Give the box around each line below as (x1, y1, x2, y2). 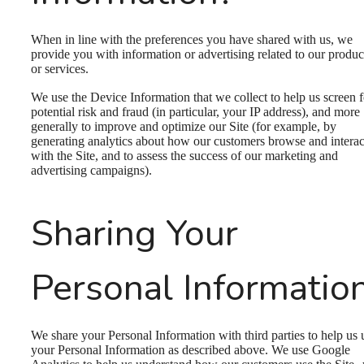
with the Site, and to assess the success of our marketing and (31, 149, 338, 163)
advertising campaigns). (31, 163, 152, 178)
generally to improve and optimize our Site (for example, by (31, 119, 336, 134)
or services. (31, 61, 89, 76)
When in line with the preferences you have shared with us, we (31, 32, 353, 46)
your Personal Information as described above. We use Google (31, 343, 350, 357)
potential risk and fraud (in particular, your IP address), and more (31, 105, 360, 119)
